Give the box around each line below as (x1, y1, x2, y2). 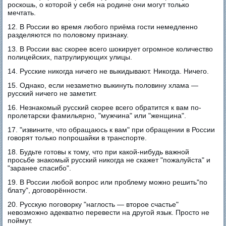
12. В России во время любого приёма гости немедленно (8, 22, 198, 31)
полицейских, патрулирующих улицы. (8, 52, 133, 61)
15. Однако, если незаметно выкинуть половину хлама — (8, 81, 199, 89)
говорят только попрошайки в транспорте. (8, 133, 147, 142)
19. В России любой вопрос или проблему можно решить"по (8, 178, 208, 186)
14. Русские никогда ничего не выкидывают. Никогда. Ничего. (8, 67, 209, 75)
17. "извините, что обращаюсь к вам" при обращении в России (8, 125, 215, 134)
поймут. (8, 216, 33, 224)
